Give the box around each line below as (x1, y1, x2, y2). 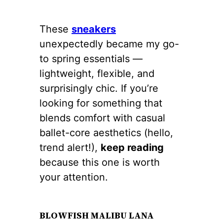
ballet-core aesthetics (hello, (39, 126, 173, 139)
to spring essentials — (39, 52, 143, 65)
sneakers (72, 23, 116, 35)
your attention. (39, 171, 108, 183)
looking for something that (39, 97, 162, 109)
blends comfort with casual (39, 111, 165, 124)
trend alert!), (39, 141, 101, 153)
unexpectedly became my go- (39, 37, 179, 50)
